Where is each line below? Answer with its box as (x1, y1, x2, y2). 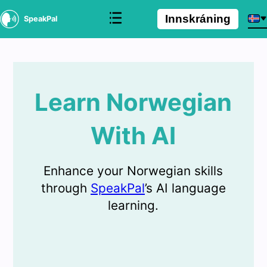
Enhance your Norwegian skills (44, 163, 223, 178)
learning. (108, 198, 159, 213)
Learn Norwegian (35, 88, 232, 117)
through (41, 181, 91, 195)
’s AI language (144, 181, 226, 195)
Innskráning (165, 13, 231, 25)
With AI (91, 121, 176, 150)
